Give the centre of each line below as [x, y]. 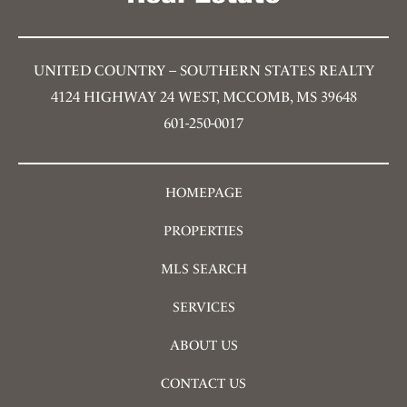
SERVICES [203, 308]
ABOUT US [203, 346]
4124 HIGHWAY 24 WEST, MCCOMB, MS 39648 [203, 97]
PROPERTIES [203, 231]
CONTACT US [203, 384]
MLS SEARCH [203, 269]
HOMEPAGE [203, 193]
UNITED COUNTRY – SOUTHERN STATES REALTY [203, 71]
